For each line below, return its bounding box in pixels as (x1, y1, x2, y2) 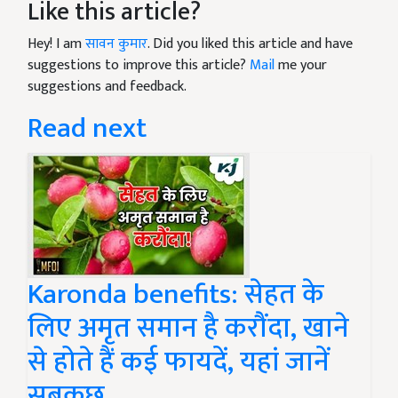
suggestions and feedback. (28, 75, 187, 99)
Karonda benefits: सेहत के (28, 271, 323, 319)
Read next (28, 105, 147, 153)
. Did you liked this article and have (147, 32, 353, 57)
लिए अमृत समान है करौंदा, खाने (28, 305, 349, 353)
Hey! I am (28, 32, 85, 57)
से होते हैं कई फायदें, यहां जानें (28, 338, 330, 386)
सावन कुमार (85, 32, 147, 57)
